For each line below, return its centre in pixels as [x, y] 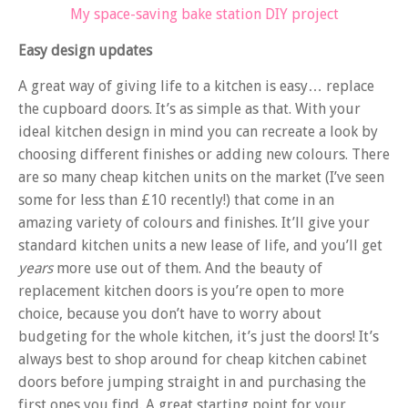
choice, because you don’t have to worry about [170, 314]
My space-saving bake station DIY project [204, 15]
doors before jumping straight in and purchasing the [192, 382]
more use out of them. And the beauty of [188, 269]
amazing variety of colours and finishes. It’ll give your [194, 223]
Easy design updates [85, 50]
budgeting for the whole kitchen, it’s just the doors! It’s [199, 337]
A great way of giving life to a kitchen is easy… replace [196, 87]
